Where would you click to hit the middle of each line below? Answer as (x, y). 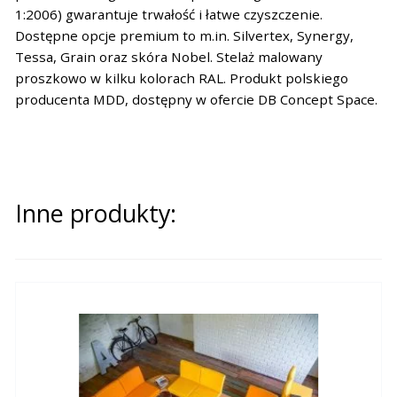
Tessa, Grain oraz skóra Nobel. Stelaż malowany (168, 56)
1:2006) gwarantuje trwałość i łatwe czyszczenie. (168, 14)
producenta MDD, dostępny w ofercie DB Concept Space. (196, 99)
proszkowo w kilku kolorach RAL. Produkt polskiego (181, 78)
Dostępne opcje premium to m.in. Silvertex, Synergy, (184, 35)
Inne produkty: (95, 214)
